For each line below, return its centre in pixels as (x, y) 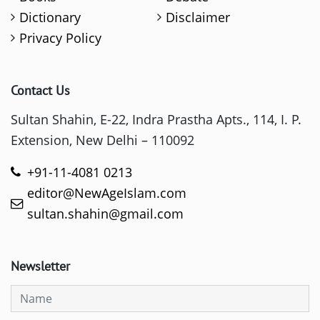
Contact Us (40, 91)
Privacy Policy (61, 38)
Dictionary (50, 17)
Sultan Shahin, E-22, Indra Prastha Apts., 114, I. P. (156, 120)
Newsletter (40, 266)
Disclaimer (198, 17)
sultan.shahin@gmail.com (105, 214)
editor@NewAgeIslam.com (106, 193)
